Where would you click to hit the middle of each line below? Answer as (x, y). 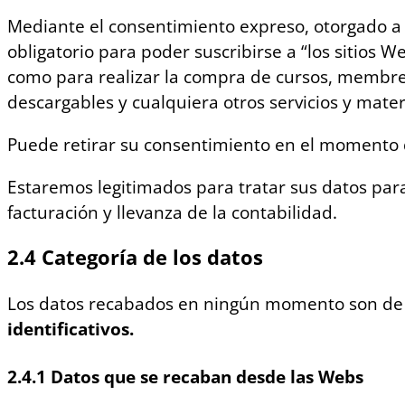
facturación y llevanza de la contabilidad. (172, 213)
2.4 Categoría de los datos (135, 258)
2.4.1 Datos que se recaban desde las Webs (185, 377)
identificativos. (71, 329)
